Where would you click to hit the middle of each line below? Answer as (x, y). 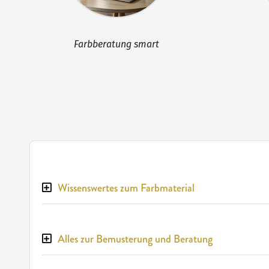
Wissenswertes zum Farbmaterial (126, 188)
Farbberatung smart (116, 44)
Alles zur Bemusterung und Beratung (135, 239)
